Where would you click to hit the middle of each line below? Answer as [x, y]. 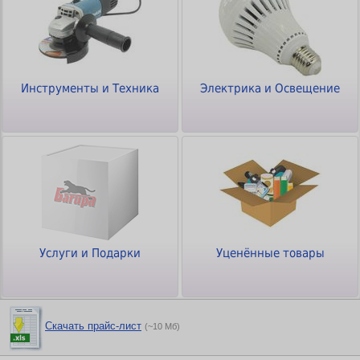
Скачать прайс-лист [93, 326]
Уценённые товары [270, 253]
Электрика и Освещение [270, 88]
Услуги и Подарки [90, 253]
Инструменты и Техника [90, 88]
